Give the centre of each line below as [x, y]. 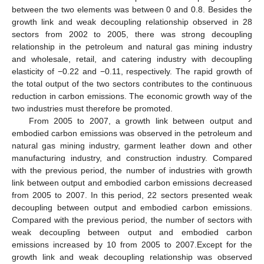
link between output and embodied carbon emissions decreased [132, 182]
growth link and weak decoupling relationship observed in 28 [132, 22]
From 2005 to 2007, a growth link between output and [140, 121]
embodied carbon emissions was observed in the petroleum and [132, 133]
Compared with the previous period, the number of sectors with [132, 220]
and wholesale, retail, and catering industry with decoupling [132, 59]
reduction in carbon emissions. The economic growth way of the [132, 96]
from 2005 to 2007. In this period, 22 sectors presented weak [132, 195]
